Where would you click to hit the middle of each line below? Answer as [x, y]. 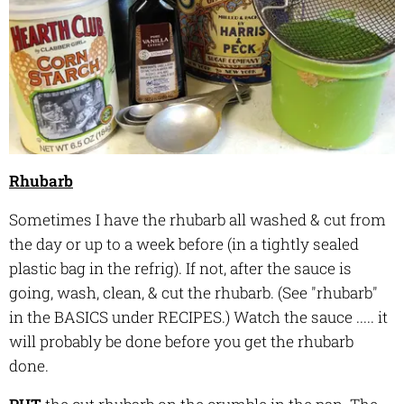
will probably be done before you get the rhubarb [181, 342]
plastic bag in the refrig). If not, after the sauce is [180, 269]
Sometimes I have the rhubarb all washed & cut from [197, 220]
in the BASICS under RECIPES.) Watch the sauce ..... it [198, 317]
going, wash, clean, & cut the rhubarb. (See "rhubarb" [193, 293]
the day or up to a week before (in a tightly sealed [184, 244]
